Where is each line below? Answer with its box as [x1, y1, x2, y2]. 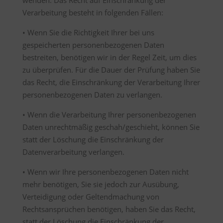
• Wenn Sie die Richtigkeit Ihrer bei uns [22, 27, 154, 37]
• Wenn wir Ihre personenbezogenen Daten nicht [22, 167, 189, 177]
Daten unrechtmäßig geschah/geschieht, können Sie [22, 122, 200, 132]
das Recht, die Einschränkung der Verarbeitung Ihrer [22, 77, 200, 87]
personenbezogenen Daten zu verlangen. [22, 90, 162, 100]
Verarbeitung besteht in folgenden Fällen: [22, 7, 163, 17]
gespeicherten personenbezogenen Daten [22, 40, 164, 50]
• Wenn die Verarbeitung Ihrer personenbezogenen [22, 110, 196, 119]
